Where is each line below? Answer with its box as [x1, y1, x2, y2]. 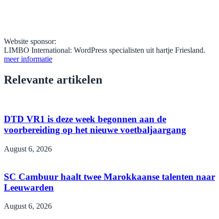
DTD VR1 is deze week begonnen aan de [4, 114, 166, 125]
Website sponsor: [4, 37, 56, 45]
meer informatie [4, 54, 52, 63]
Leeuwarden [4, 182, 54, 193]
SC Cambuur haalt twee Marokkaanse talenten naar [4, 171, 215, 182]
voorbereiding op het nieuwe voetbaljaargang [4, 125, 186, 135]
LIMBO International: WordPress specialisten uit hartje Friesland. [4, 45, 205, 54]
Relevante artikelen [4, 73, 102, 86]
